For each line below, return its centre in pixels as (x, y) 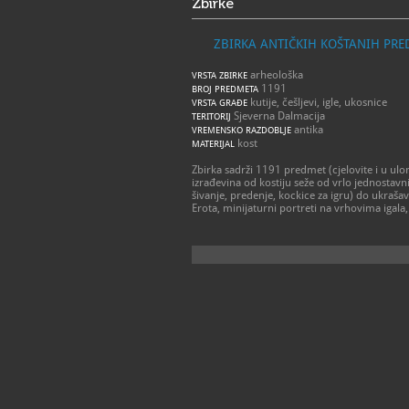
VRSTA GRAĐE (220, 103)
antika (307, 130)
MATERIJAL (213, 144)
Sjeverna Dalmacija (278, 116)
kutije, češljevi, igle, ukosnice (317, 102)
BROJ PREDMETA (225, 89)
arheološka (275, 75)
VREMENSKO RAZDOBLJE (241, 130)
